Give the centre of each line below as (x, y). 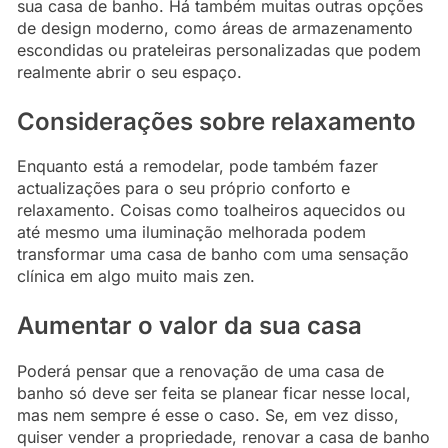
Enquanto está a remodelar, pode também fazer (197, 166)
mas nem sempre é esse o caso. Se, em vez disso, (208, 415)
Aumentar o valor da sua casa (189, 326)
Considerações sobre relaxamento (216, 121)
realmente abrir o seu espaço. (129, 71)
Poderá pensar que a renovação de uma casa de (200, 371)
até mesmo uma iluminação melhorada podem (191, 232)
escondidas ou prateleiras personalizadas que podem (219, 49)
